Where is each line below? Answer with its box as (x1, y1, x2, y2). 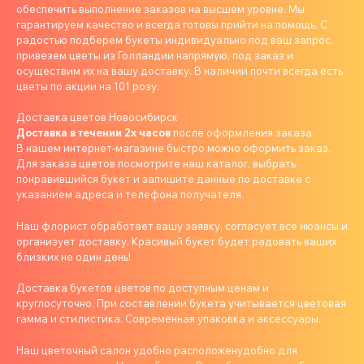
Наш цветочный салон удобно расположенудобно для (16, 343, 297, 357)
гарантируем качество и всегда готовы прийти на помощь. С (16, 17, 327, 31)
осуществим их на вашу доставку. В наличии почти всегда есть (16, 63, 343, 77)
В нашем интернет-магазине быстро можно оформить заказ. (16, 141, 331, 155)
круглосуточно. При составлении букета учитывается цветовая (16, 297, 346, 310)
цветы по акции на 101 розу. (16, 79, 159, 93)
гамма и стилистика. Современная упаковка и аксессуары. (16, 312, 321, 326)
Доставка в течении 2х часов (16, 126, 171, 140)
